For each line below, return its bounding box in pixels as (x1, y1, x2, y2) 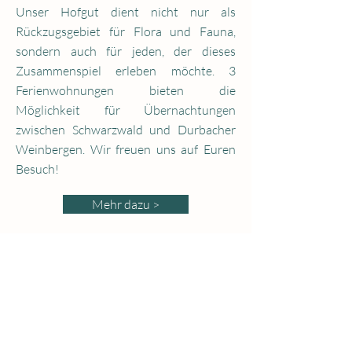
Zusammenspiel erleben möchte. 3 (16, 63, 236, 79)
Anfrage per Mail (81, 237, 170, 253)
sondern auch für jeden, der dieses (16, 43, 236, 59)
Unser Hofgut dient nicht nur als (16, 4, 236, 20)
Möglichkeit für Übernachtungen (16, 102, 236, 118)
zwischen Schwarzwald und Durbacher (16, 122, 236, 137)
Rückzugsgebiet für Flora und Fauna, (16, 24, 236, 39)
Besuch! (16, 161, 59, 177)
